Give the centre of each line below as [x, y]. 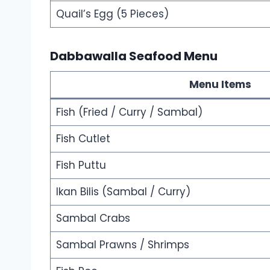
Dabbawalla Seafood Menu [134, 56]
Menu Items [220, 84]
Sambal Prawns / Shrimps [122, 244]
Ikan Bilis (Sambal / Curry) [123, 191]
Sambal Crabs [93, 218]
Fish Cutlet [83, 138]
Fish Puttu [81, 165]
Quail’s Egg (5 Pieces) [112, 14]
